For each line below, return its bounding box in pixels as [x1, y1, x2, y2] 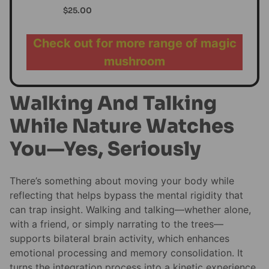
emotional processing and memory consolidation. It [10, 247, 243, 259]
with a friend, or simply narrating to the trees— [10, 218, 223, 231]
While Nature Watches [10, 113, 234, 138]
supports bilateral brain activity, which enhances [10, 232, 229, 245]
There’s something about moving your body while [10, 175, 234, 187]
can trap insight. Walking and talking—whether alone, [10, 204, 251, 216]
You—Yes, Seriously [10, 136, 201, 161]
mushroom [104, 53, 165, 68]
